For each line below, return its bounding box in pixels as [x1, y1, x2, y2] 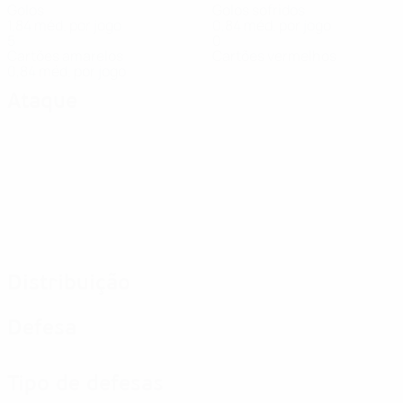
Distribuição [7, 269, 130, 297]
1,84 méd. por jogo [7, 15, 121, 35]
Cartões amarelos [7, 46, 123, 66]
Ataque [7, 87, 77, 115]
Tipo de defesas [7, 370, 164, 398]
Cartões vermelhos [212, 46, 336, 66]
